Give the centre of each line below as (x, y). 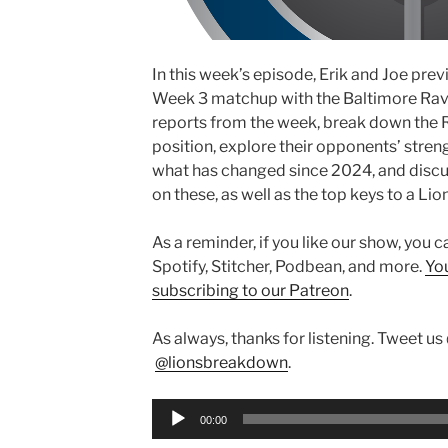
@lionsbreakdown (221, 363)
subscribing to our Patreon (250, 291)
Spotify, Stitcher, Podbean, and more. (288, 267)
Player (174, 434)
